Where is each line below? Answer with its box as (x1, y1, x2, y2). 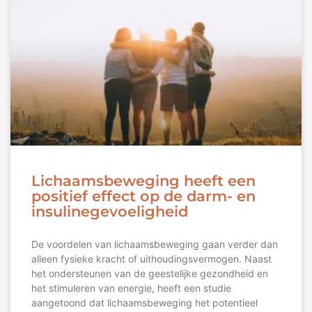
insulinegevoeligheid (31, 203, 188, 221)
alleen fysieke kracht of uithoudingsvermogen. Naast (31, 253, 272, 265)
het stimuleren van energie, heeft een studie (31, 282, 231, 295)
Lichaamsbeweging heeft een (31, 172, 256, 190)
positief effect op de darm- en (31, 187, 256, 205)
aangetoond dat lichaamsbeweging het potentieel (31, 297, 258, 309)
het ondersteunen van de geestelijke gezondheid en (31, 267, 268, 280)
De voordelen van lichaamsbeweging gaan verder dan (31, 238, 278, 251)
